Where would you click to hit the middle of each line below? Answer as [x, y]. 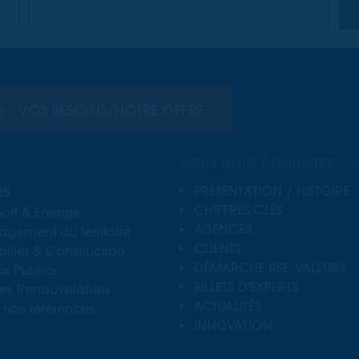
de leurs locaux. [102, 14]
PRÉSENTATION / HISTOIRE [271, 191]
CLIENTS [217, 249]
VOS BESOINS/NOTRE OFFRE [111, 110]
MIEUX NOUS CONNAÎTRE [256, 164]
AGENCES [222, 230]
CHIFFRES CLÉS [238, 210]
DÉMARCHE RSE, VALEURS [269, 268]
